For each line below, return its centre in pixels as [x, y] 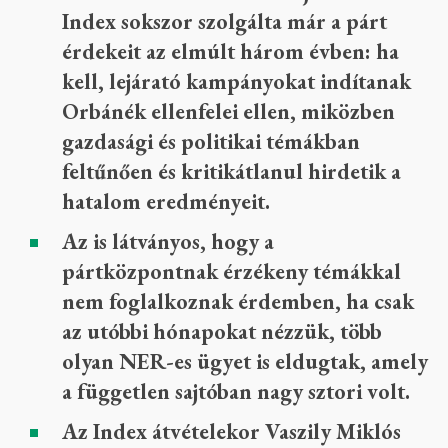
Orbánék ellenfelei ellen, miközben [228, 111]
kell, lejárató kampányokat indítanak [236, 81]
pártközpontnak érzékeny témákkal [231, 271]
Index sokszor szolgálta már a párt [224, 21]
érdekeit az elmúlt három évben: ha [230, 51]
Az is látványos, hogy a [168, 241]
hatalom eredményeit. [166, 201]
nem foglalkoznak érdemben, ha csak [238, 301]
